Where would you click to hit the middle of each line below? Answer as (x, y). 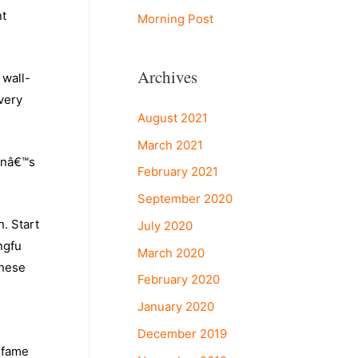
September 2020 (185, 199)
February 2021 (178, 172)
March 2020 (171, 253)
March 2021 (170, 145)
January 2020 (176, 306)
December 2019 (182, 333)
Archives (167, 76)
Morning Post (175, 18)
